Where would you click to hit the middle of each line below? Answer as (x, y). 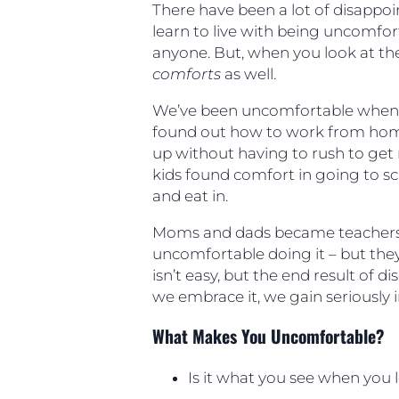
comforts (187, 74)
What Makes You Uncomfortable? (269, 337)
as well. (249, 74)
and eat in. (191, 195)
